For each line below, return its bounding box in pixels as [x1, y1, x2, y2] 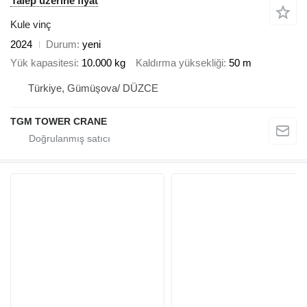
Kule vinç [10, 19, 51, 31]
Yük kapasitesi [10, 56, 76, 69]
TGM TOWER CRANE [10, 116, 107, 127]
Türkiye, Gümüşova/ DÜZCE [28, 82, 158, 95]
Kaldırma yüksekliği [136, 56, 223, 69]
